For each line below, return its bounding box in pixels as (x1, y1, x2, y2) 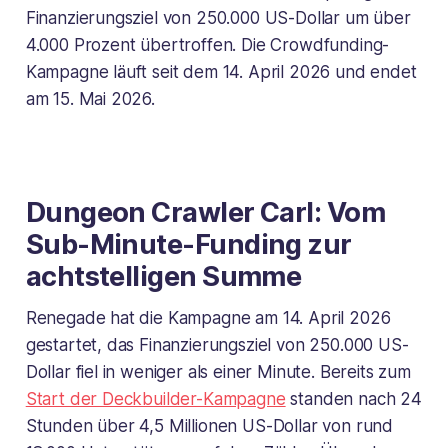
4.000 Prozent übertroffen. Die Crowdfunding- (25, 35, 390, 56)
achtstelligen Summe (25, 260, 302, 294)
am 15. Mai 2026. (25, 89, 155, 110)
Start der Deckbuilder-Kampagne (25, 389, 286, 410)
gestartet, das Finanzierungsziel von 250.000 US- (25, 335, 409, 356)
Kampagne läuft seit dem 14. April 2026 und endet (25, 62, 417, 83)
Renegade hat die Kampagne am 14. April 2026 (25, 308, 391, 329)
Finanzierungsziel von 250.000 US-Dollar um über (25, 8, 411, 29)
